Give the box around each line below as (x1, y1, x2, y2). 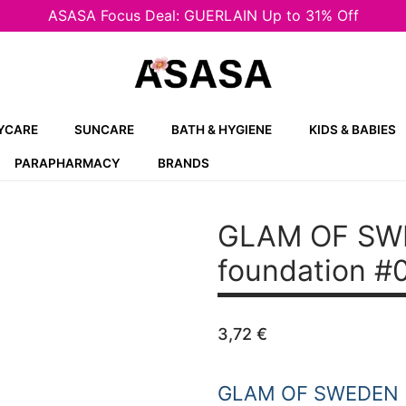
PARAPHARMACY (14, 156, 121, 170)
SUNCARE (74, 122, 135, 137)
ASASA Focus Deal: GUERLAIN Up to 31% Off (47, 6, 359, 24)
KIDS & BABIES (308, 122, 396, 137)
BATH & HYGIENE (171, 122, 273, 137)
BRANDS (157, 156, 209, 170)
